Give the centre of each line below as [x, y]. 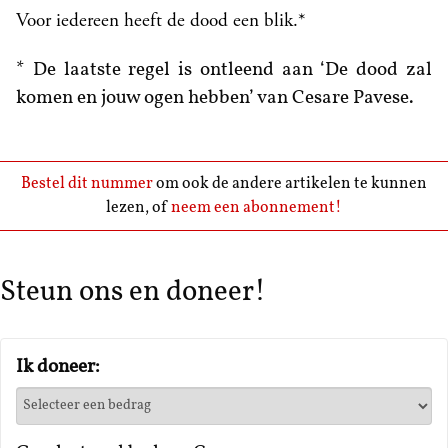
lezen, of [138, 207]
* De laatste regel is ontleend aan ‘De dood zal [224, 70]
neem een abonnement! [256, 207]
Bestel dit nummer [88, 183]
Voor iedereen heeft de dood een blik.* [161, 20]
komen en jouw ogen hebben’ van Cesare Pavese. [215, 98]
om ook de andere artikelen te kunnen [291, 183]
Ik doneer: [58, 367]
